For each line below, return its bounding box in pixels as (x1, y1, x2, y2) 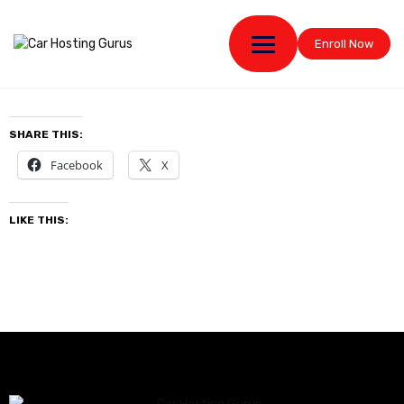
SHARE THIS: (9, 128, 83, 141)
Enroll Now (315, 37, 373, 50)
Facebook (50, 157, 103, 173)
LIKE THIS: (9, 214, 69, 226)
